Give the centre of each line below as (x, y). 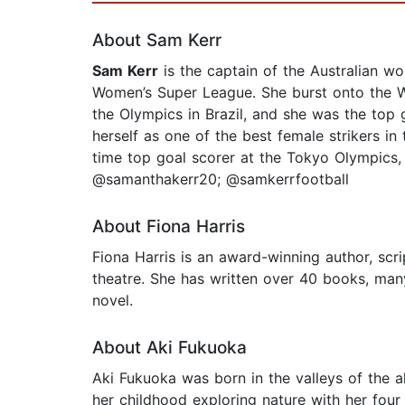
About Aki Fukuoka (170, 348)
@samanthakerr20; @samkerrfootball (221, 179)
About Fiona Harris (169, 227)
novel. (113, 301)
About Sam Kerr (157, 41)
